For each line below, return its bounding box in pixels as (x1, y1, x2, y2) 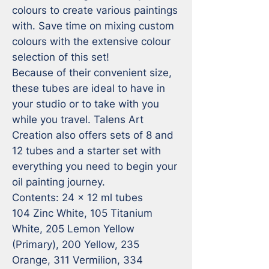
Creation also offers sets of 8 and (12, 128, 174, 141)
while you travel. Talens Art (12, 113, 144, 125)
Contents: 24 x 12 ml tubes (12, 191, 146, 204)
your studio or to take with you (12, 97, 159, 110)
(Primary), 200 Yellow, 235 (12, 238, 139, 250)
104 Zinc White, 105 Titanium (12, 207, 153, 219)
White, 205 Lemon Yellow (12, 222, 134, 235)
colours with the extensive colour (12, 35, 171, 47)
